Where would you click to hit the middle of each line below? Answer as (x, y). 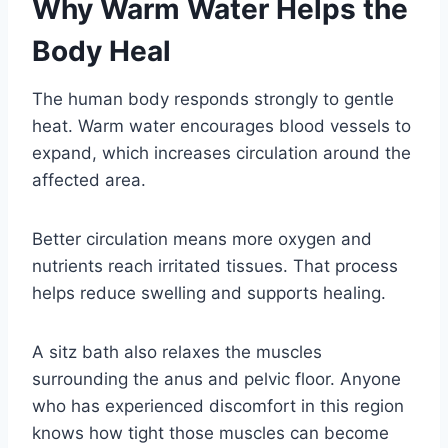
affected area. (89, 180)
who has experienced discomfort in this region (218, 406)
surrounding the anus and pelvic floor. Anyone (216, 379)
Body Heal (101, 51)
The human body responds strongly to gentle (213, 99)
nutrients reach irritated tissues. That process (215, 266)
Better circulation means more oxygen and (202, 239)
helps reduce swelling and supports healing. (209, 293)
